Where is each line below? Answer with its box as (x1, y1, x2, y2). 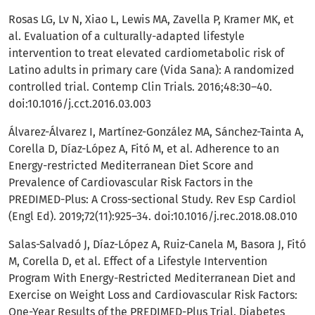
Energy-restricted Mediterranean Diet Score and (8, 159, 254, 173)
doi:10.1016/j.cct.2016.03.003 (8, 97, 151, 111)
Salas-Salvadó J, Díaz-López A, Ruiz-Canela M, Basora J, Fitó (8, 238, 306, 252)
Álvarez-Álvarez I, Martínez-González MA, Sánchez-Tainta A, (8, 125, 304, 139)
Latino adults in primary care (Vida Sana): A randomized (8, 63, 295, 77)
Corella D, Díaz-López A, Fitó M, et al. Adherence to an (8, 142, 279, 156)
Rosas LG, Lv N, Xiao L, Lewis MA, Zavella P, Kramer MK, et (8, 13, 294, 27)
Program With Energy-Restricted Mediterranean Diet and (8, 271, 296, 285)
